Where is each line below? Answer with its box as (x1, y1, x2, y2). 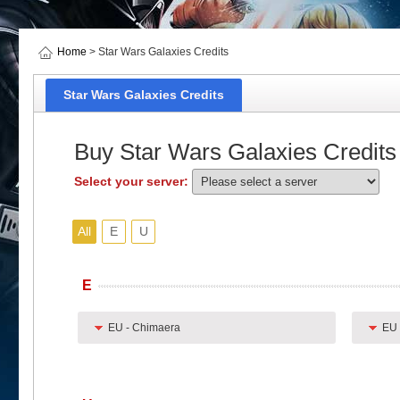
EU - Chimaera (107, 321, 180, 334)
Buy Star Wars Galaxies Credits (74, 138, 396, 165)
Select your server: (74, 174, 192, 188)
